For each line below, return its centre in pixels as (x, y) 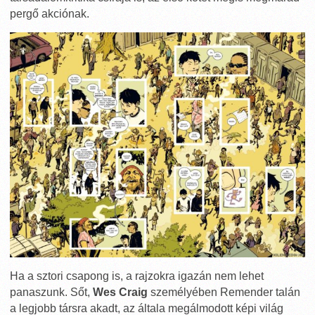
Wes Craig (120, 292)
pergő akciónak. (50, 14)
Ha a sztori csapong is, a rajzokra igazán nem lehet (137, 276)
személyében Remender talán (224, 292)
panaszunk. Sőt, (51, 292)
